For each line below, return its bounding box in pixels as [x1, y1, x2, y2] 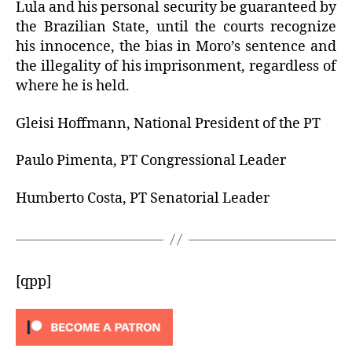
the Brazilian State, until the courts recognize [16, 18, 336, 37]
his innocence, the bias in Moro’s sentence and [16, 38, 336, 57]
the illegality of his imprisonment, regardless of [16, 57, 336, 76]
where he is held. [16, 77, 130, 96]
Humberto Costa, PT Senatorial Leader [16, 189, 269, 207]
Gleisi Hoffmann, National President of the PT [16, 114, 321, 133]
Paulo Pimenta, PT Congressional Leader [16, 152, 286, 170]
